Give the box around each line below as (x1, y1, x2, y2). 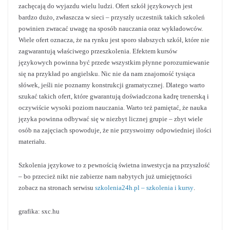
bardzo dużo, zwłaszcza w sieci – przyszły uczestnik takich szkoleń (18, 13, 205, 21)
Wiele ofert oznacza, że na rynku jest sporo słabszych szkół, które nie (18, 36, 209, 44)
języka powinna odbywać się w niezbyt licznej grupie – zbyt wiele (18, 115, 203, 123)
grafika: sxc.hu (18, 207, 60, 215)
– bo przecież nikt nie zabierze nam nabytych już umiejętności (18, 172, 192, 180)
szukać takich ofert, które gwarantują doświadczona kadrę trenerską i (18, 92, 209, 100)
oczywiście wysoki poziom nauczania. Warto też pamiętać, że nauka (18, 104, 207, 111)
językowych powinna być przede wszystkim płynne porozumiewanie (18, 59, 209, 66)
